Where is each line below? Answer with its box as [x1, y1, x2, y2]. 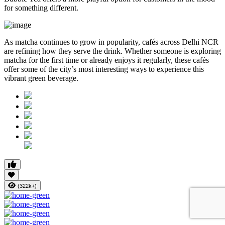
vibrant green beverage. [4, 73, 78, 82]
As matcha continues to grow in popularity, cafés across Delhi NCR [4, 37, 218, 46]
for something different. [4, 3, 78, 12]
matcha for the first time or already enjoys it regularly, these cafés [4, 55, 209, 64]
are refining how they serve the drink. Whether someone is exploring [4, 46, 221, 55]
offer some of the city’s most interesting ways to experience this [4, 64, 204, 73]
